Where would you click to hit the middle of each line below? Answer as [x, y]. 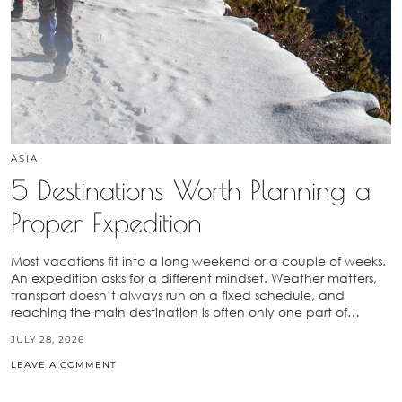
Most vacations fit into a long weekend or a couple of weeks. [198, 261]
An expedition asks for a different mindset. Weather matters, [194, 278]
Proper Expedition [106, 223]
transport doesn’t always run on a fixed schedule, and [178, 295]
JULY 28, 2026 [48, 340]
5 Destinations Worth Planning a [191, 190]
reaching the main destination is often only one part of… [185, 312]
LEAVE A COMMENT [64, 365]
